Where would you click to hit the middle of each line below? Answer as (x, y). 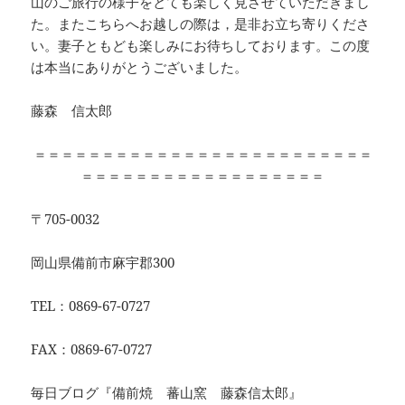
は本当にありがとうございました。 (140, 66)
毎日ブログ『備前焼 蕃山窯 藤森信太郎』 (167, 392)
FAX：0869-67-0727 (92, 348)
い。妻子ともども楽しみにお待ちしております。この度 (201, 45)
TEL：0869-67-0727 (91, 305)
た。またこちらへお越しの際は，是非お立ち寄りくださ (201, 23)
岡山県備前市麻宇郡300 (103, 262)
